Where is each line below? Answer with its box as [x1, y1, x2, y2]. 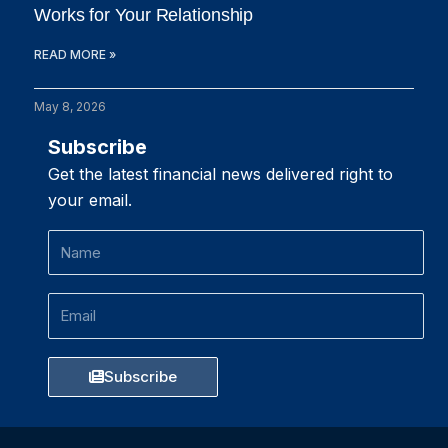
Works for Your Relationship [34, 4, 254, 25]
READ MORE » [34, 46, 116, 62]
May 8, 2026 [34, 98, 106, 114]
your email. [48, 189, 132, 210]
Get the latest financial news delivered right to [48, 163, 393, 184]
